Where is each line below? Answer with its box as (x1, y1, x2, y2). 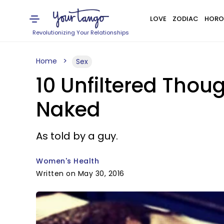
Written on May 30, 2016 (36, 168, 124, 178)
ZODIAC (172, 14, 198, 23)
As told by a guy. (36, 129, 118, 143)
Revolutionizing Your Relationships (32, 28, 129, 36)
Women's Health (36, 156, 99, 166)
